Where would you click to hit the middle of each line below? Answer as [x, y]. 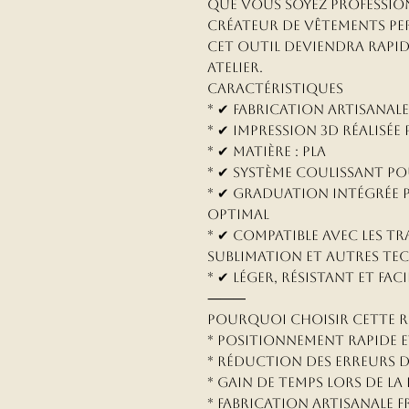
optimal [238, 215]
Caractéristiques [275, 89]
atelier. [235, 68]
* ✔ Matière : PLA [267, 152]
